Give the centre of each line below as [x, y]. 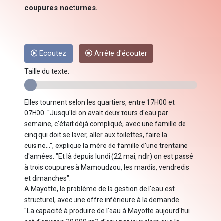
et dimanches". [47, 178]
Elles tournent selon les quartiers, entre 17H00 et [99, 102]
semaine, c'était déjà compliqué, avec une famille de [105, 124]
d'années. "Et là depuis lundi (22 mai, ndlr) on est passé [109, 157]
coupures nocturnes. [61, 8]
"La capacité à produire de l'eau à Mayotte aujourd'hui [107, 211]
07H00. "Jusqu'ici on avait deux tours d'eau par [96, 113]
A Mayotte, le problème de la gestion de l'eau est [99, 189]
